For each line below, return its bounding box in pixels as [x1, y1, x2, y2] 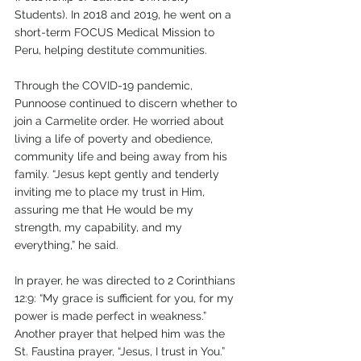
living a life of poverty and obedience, [15, 131, 216, 145]
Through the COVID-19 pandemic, [15, 78, 196, 92]
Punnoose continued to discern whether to [15, 96, 240, 110]
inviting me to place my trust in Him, [15, 185, 208, 198]
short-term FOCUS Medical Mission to [15, 25, 218, 39]
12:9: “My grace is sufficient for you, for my [15, 291, 237, 305]
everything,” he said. [15, 238, 118, 251]
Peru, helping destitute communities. [15, 43, 207, 56]
